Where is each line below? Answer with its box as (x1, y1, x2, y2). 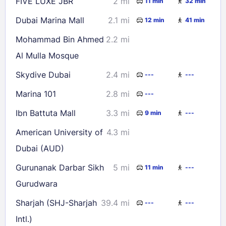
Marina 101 (16, 88, 56, 99)
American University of (16, 127, 103, 137)
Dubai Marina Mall (16, 15, 84, 25)
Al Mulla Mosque (16, 50, 79, 61)
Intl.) (16, 213, 32, 224)
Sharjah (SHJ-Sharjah (16, 197, 97, 208)
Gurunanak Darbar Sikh (16, 162, 104, 173)
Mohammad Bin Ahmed (16, 34, 104, 44)
